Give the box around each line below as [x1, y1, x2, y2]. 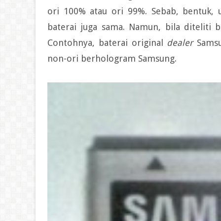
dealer [167, 37, 197, 48]
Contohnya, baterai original [47, 37, 167, 48]
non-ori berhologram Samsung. [47, 53, 177, 64]
